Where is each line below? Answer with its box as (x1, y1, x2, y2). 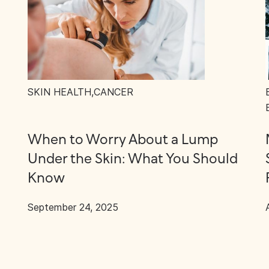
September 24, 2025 (27, 201, 118, 213)
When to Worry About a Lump (27, 133, 218, 148)
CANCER (93, 86, 133, 98)
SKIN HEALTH (27, 86, 91, 98)
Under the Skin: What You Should (27, 152, 238, 167)
